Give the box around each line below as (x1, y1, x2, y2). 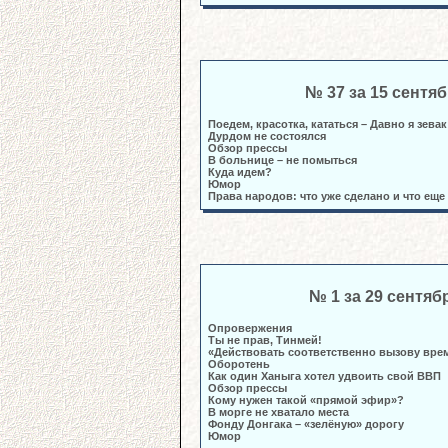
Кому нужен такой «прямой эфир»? (208, 394, 404, 406)
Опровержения (208, 322, 292, 334)
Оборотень (208, 358, 270, 370)
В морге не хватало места (208, 406, 349, 418)
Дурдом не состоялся (208, 130, 326, 142)
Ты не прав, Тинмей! (208, 334, 322, 346)
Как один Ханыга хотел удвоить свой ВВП (208, 370, 444, 382)
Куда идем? (208, 166, 272, 178)
